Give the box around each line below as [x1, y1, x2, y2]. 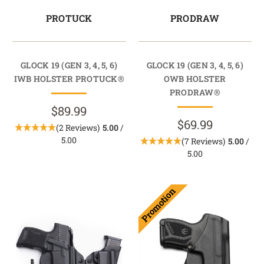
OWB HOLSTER [163, 73, 226, 85]
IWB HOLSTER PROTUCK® [14, 73, 124, 85]
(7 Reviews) [181, 136, 226, 147]
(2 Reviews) [55, 122, 100, 134]
